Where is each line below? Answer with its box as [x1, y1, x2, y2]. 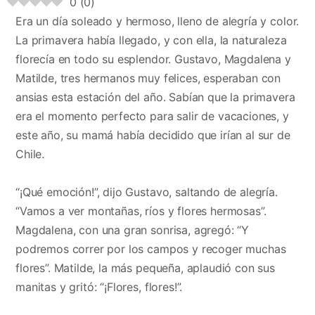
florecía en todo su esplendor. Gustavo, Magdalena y [15, 52, 291, 66]
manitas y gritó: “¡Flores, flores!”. [15, 280, 183, 295]
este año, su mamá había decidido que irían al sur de [15, 128, 290, 142]
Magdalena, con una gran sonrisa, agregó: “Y [15, 223, 250, 238]
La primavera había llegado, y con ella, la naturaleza [15, 33, 287, 47]
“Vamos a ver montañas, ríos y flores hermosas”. [15, 204, 266, 219]
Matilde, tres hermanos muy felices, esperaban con [15, 71, 281, 85]
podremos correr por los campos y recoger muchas [15, 242, 286, 257]
